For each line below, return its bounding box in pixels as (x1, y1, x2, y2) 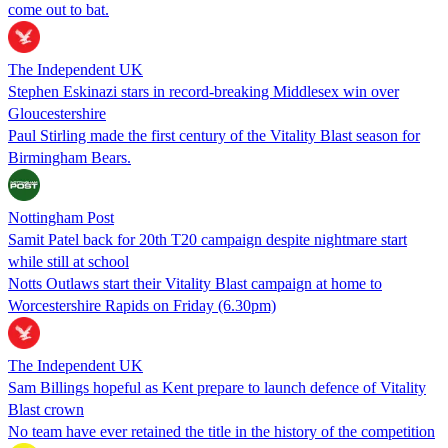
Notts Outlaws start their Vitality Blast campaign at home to (8, 274, 382, 292)
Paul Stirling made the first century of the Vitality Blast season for (8, 126, 420, 144)
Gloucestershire (8, 104, 106, 122)
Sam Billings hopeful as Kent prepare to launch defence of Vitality (8, 378, 426, 396)
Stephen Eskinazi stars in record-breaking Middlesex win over (8, 82, 399, 100)
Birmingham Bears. (8, 148, 131, 166)
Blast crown (8, 400, 84, 418)
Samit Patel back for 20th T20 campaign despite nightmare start (8, 230, 407, 248)
